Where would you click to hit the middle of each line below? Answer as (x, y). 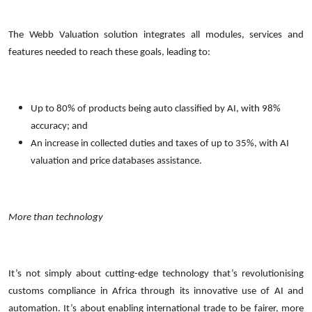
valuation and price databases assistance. (116, 161)
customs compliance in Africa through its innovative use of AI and (156, 291)
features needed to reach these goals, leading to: (109, 52)
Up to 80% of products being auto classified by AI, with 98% (156, 109)
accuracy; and (59, 126)
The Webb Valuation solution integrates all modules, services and (156, 35)
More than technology (56, 217)
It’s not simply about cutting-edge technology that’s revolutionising (156, 274)
